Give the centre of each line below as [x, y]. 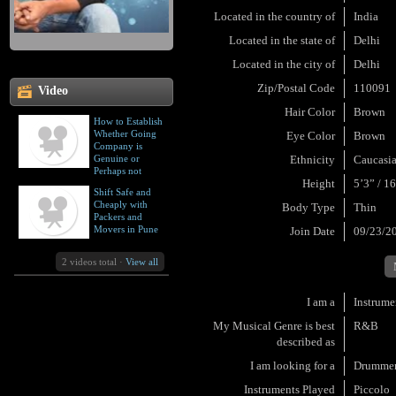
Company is [118, 146]
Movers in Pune [126, 229]
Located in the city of [284, 64]
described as [306, 342]
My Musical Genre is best [274, 326]
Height [319, 183]
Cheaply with [121, 204]
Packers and [118, 217]
